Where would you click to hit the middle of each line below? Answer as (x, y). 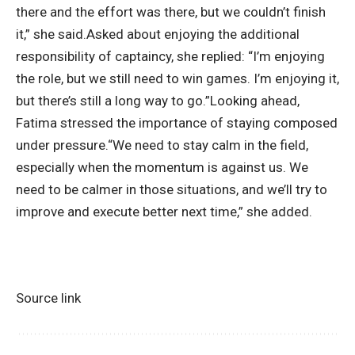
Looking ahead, (255, 100)
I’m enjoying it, (296, 78)
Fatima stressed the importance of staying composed (177, 122)
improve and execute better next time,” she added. (164, 211)
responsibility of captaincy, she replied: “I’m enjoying (170, 56)
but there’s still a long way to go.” (113, 100)
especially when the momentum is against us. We (162, 167)
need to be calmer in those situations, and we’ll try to (172, 189)
